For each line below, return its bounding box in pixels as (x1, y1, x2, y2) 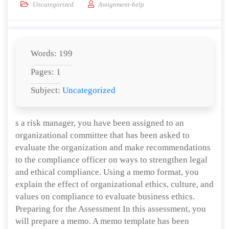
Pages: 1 (31, 67, 61, 77)
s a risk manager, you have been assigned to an (15, 118, 184, 128)
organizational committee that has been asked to (15, 130, 190, 140)
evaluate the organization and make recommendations (15, 143, 211, 152)
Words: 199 (31, 49, 73, 58)
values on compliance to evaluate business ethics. (15, 192, 195, 201)
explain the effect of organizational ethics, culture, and (15, 179, 214, 189)
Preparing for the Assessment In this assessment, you (15, 204, 206, 214)
